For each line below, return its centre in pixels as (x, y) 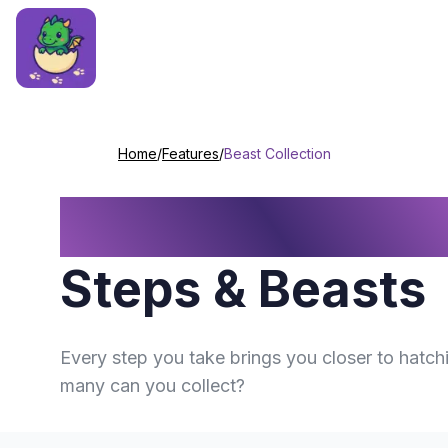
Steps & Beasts (242, 289)
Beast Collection (277, 153)
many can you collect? (152, 385)
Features (190, 153)
